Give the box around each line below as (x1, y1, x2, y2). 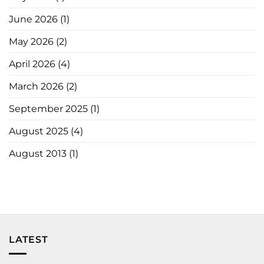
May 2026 (9, 35, 54, 47)
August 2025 (9, 125, 68, 137)
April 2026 (9, 58, 55, 70)
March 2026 (9, 80, 64, 92)
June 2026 (9, 13, 58, 25)
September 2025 (9, 103, 88, 114)
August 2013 (9, 147, 67, 159)
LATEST (9, 233, 48, 245)
